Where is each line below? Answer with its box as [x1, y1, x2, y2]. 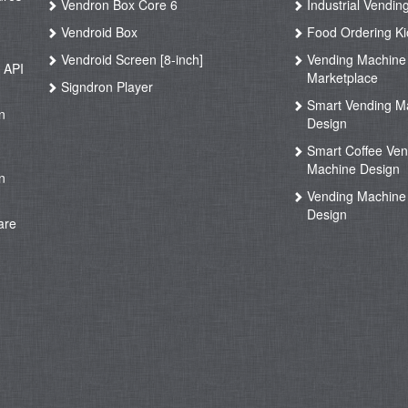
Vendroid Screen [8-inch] [57, 50, 204, 68]
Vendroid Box [57, 23, 138, 41]
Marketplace [307, 68, 379, 87]
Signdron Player [57, 77, 154, 96]
